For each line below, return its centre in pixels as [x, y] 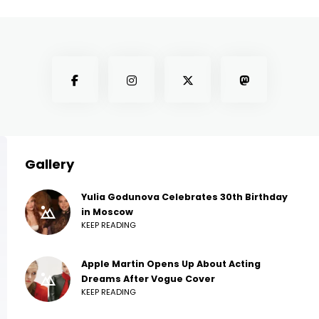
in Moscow [107, 212]
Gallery [49, 164]
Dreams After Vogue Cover [148, 279]
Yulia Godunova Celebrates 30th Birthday [184, 197]
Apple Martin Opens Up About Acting [171, 264]
